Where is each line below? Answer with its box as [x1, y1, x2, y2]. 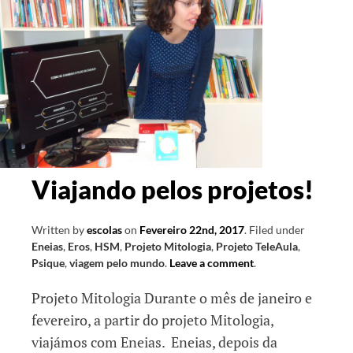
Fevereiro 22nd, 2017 [139, 223, 244, 237]
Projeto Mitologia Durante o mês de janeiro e [32, 288, 312, 308]
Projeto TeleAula [216, 240, 298, 254]
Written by [32, 223, 87, 237]
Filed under [249, 223, 305, 237]
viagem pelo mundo [69, 256, 165, 270]
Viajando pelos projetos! [32, 174, 314, 206]
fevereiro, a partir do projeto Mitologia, [32, 310, 273, 330]
